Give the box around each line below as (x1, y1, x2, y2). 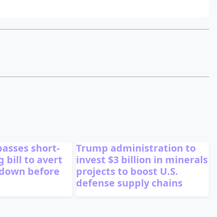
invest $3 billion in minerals (76, 153, 208, 166)
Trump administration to (76, 141, 196, 155)
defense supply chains (76, 176, 183, 189)
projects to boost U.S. (76, 164, 179, 178)
